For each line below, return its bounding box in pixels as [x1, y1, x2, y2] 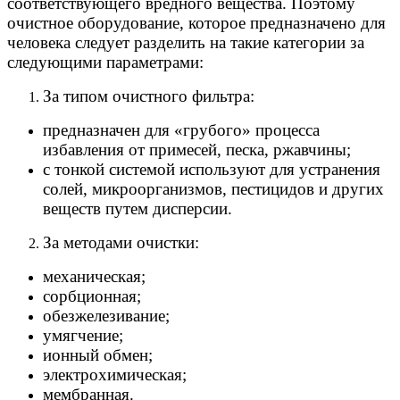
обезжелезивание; [43, 305, 170, 325]
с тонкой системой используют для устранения [43, 159, 380, 179]
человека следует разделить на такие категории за [7, 32, 364, 52]
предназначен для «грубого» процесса [43, 120, 320, 139]
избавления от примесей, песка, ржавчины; [43, 139, 351, 159]
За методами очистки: [43, 232, 199, 252]
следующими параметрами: [7, 52, 204, 71]
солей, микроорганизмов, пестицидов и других [43, 179, 384, 198]
